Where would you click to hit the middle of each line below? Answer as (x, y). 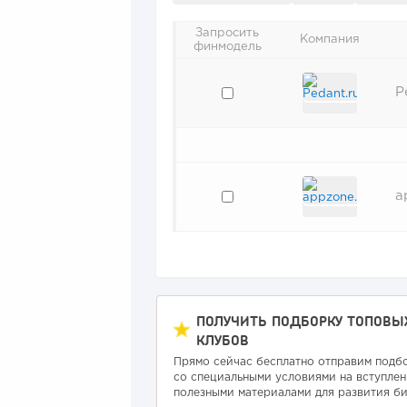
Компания (330, 40)
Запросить (227, 33)
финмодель (227, 47)
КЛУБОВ (223, 340)
